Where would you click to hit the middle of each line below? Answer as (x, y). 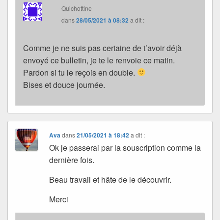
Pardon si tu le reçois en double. (80, 72)
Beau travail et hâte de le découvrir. (110, 179)
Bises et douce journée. (64, 84)
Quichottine (77, 8)
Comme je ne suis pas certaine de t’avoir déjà (102, 48)
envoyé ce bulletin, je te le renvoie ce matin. (99, 60)
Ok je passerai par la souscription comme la (125, 147)
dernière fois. (72, 160)
